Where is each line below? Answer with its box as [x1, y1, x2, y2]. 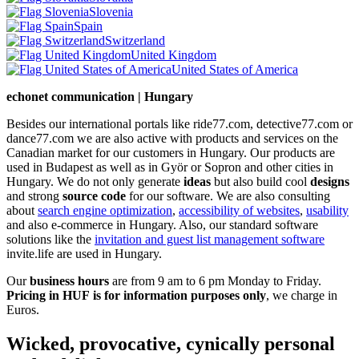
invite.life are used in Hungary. [6, 246, 162, 260]
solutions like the [6, 232, 95, 246]
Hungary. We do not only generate [6, 174, 184, 188]
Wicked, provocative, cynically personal [6, 333, 335, 354]
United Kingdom [131, 47, 216, 62]
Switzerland [105, 33, 165, 47]
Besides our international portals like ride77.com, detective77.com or [6, 116, 353, 131]
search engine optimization [38, 203, 172, 217]
